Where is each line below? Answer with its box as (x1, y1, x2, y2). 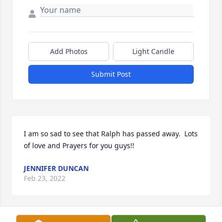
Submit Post (91, 69, 131, 79)
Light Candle (132, 46, 174, 56)
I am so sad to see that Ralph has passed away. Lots (24, 128, 198, 138)
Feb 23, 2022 (24, 173, 65, 183)
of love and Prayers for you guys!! (24, 140, 138, 150)
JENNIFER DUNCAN (24, 163, 89, 173)
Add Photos (50, 46, 88, 56)
